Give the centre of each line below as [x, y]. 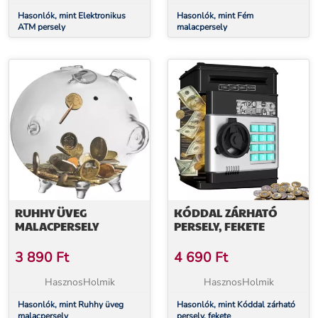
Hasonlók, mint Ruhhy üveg [71, 305]
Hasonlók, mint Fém [215, 16]
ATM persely [42, 27]
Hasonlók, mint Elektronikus [72, 16]
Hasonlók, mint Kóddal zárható [236, 305]
